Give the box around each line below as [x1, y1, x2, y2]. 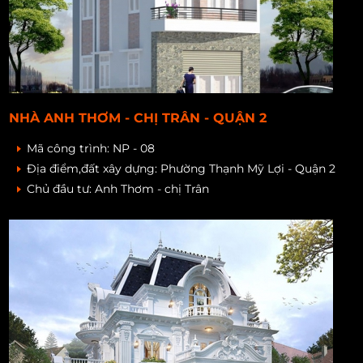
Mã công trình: [27, 140, 113, 156]
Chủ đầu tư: [27, 181, 96, 196]
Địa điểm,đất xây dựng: [27, 160, 161, 176]
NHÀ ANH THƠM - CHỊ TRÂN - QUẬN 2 [9, 109, 267, 126]
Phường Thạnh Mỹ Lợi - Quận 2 [160, 160, 336, 176]
